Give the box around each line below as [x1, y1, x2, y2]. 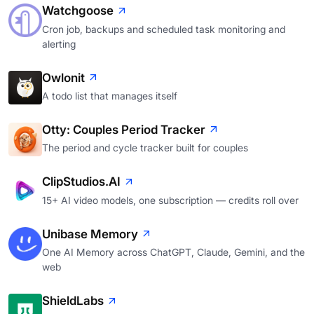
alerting [42, 37, 76, 50]
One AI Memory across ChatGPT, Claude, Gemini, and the [42, 246, 305, 259]
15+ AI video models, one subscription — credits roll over [42, 193, 299, 206]
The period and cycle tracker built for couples [42, 142, 248, 154]
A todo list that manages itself [42, 90, 177, 102]
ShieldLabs [42, 294, 104, 308]
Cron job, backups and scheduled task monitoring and [42, 22, 285, 35]
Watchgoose [42, 4, 114, 18]
